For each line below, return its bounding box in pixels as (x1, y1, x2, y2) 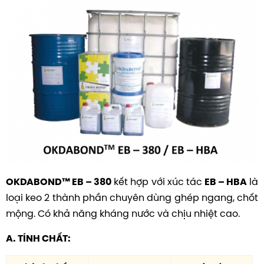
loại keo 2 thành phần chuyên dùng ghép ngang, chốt (6, 190, 258, 204)
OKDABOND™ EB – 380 (6, 175, 112, 188)
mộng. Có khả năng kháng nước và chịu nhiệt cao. (6, 206, 240, 220)
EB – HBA (204, 175, 247, 188)
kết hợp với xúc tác (111, 174, 204, 188)
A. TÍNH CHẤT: (6, 232, 71, 245)
